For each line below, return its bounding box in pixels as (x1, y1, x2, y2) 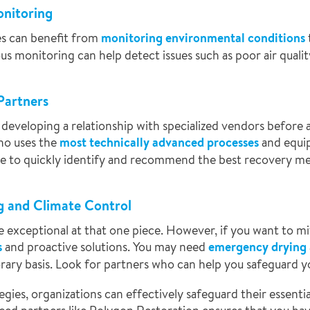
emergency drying (208, 238, 307, 255)
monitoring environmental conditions (101, 29, 305, 46)
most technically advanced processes (60, 134, 262, 151)
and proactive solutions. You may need (2, 238, 208, 255)
